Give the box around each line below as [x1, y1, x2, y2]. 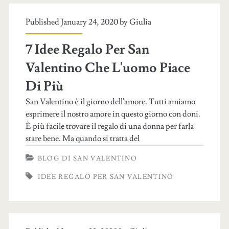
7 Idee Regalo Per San [25, 41, 149, 58]
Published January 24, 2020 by [25, 17, 129, 27]
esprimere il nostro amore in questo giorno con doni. [25, 109, 200, 119]
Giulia [129, 17, 151, 27]
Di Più [25, 78, 63, 95]
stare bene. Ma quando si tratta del [25, 133, 140, 144]
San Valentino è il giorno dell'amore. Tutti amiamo [25, 97, 195, 107]
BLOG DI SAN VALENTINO [37, 154, 138, 163]
